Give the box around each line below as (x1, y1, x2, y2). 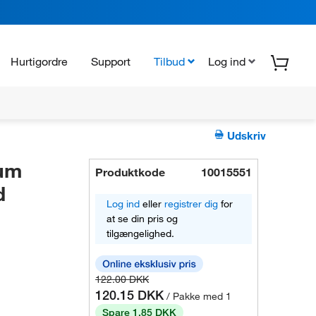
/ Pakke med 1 (166, 290, 232, 303)
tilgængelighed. (107, 227, 175, 240)
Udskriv (224, 129, 267, 142)
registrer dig (164, 197, 219, 210)
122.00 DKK (95, 273, 150, 286)
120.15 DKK (95, 287, 164, 303)
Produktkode (95, 165, 166, 179)
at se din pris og (107, 212, 178, 225)
